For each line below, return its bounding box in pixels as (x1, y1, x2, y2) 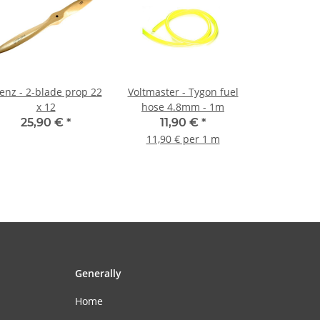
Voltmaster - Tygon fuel (127, 85, 239, 99)
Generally (74, 266, 121, 281)
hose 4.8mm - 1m (141, 100, 224, 114)
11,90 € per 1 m (146, 132, 220, 146)
